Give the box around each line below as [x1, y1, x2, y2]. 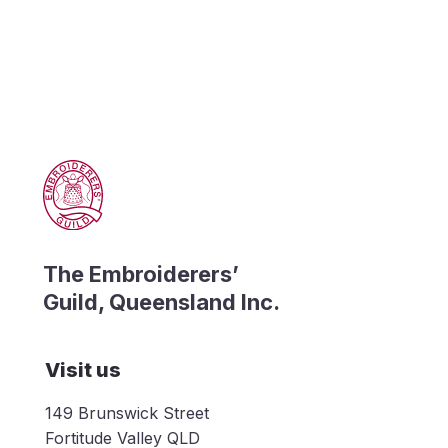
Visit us [44, 357, 121, 382]
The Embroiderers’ [42, 260, 239, 287]
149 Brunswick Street [44, 402, 209, 423]
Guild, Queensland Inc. [42, 288, 280, 315]
